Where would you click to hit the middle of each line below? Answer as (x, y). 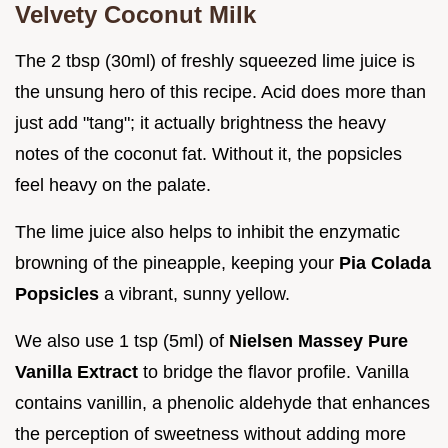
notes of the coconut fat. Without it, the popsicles (208, 154)
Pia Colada (385, 263)
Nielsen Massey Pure (318, 341)
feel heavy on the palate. (113, 185)
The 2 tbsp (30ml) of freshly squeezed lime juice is (215, 61)
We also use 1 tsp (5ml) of (122, 341)
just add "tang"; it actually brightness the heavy (200, 123)
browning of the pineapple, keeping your (177, 263)
